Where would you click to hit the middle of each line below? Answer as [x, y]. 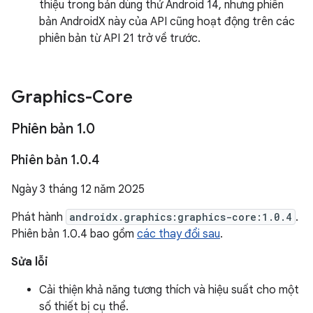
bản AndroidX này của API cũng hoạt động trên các [167, 22]
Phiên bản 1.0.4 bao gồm [74, 234]
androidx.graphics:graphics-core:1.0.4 [181, 217]
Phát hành [38, 217]
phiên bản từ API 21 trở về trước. [120, 38]
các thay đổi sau [179, 234]
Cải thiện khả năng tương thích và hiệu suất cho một [169, 290]
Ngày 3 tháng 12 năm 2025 [78, 189]
